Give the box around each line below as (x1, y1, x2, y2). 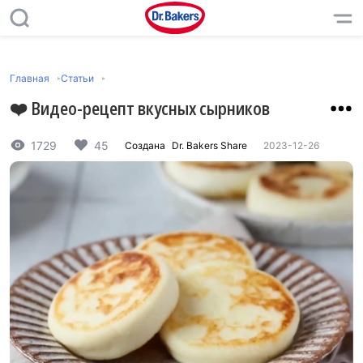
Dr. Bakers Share (172, 139, 247, 152)
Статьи (61, 72, 94, 84)
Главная (10, 72, 49, 84)
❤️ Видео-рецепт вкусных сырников (10, 96, 270, 120)
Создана (125, 139, 168, 152)
